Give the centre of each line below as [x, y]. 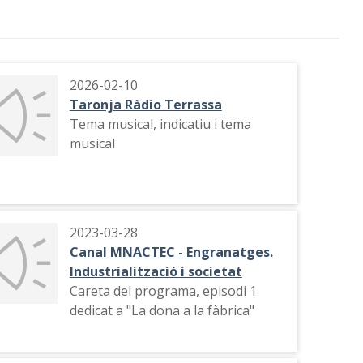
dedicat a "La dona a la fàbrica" [162, 310]
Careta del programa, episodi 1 [163, 291]
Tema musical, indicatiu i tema [160, 124]
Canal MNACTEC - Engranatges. [171, 252]
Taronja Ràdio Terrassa [145, 105]
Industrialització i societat [156, 271]
